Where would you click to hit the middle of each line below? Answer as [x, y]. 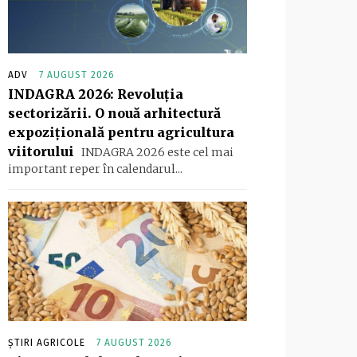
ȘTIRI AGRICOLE [47, 343]
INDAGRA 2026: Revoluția [96, 94]
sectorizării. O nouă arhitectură [114, 114]
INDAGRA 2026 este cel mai [156, 153]
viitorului [41, 152]
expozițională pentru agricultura [121, 133]
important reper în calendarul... [95, 169]
